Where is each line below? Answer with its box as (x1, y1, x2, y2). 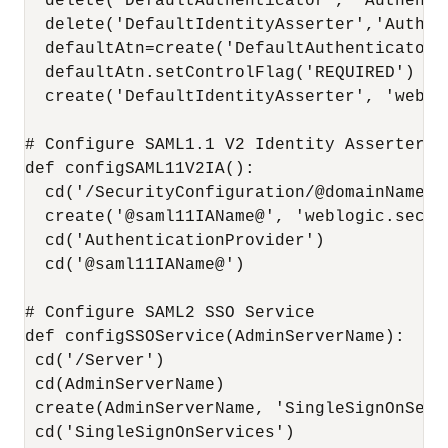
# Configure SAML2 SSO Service (25, 304, 315, 322)
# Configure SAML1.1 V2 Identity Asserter (25, 136, 425, 154)
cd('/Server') (25, 352, 165, 370)
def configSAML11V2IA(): (25, 160, 255, 178)
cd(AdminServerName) (25, 376, 225, 394)
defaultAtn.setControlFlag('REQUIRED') (25, 64, 415, 82)
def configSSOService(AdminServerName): (25, 328, 405, 346)
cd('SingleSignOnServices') (25, 424, 295, 442)
